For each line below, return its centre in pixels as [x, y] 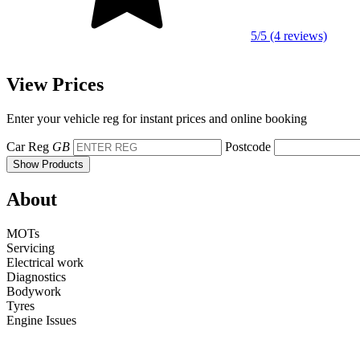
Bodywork [34, 291]
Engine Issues [41, 320]
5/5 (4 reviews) [289, 35]
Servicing [31, 247]
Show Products [48, 164]
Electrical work [45, 262]
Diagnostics [36, 276]
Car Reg [28, 146]
